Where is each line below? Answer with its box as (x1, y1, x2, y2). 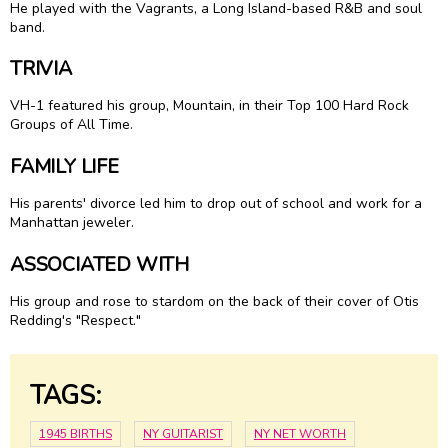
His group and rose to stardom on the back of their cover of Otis (10, 291, 419, 311)
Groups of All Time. (10, 115, 133, 135)
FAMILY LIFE (10, 152, 119, 180)
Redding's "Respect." (10, 310, 141, 330)
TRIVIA (10, 55, 72, 83)
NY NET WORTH (254, 426, 346, 443)
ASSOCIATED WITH (10, 250, 190, 278)
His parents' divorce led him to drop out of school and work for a (10, 193, 422, 213)
